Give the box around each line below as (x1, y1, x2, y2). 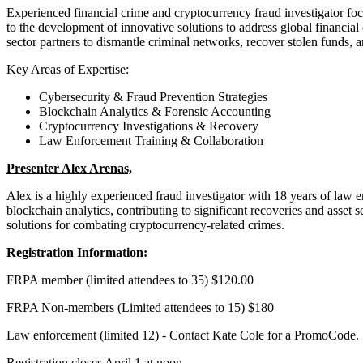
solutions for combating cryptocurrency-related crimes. (6, 217, 284, 232)
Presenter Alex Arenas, (6, 160, 132, 175)
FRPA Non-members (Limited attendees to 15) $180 (6, 300, 274, 314)
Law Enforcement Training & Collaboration (39, 133, 263, 147)
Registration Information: (6, 245, 147, 259)
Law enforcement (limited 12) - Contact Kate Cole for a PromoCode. (6, 327, 359, 342)
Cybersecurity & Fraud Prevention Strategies (39, 89, 267, 104)
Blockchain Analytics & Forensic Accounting (39, 104, 271, 118)
